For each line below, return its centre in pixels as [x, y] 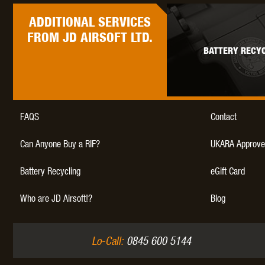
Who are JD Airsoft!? [56, 198]
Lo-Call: [107, 240]
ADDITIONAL [64, 22]
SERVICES [125, 22]
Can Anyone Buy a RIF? [60, 143]
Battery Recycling [50, 170]
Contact [224, 116]
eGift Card [228, 170]
